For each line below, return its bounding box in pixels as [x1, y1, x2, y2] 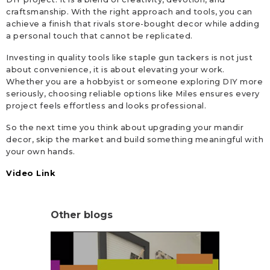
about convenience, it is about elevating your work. [6, 65, 225, 74]
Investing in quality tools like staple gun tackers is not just [6, 53, 253, 62]
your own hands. [6, 147, 75, 156]
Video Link [6, 169, 55, 178]
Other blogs [51, 209, 113, 221]
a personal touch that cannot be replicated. [6, 31, 193, 40]
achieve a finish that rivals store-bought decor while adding [6, 19, 259, 28]
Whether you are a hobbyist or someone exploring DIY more [6, 77, 263, 86]
